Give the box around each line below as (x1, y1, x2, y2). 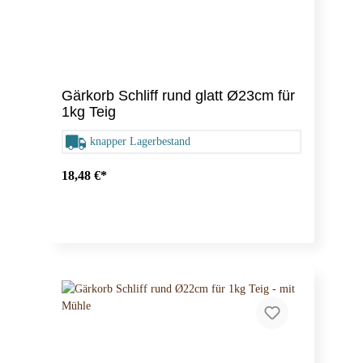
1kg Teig (62, 104, 116, 121)
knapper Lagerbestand (90, 135, 190, 148)
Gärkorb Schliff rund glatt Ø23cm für (62, 88, 295, 105)
